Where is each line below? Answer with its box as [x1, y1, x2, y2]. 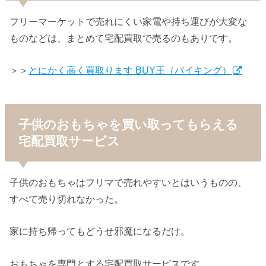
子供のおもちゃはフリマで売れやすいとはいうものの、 [9, 176, 248, 188]
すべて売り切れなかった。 [9, 193, 124, 204]
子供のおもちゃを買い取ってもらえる [18, 117, 238, 131]
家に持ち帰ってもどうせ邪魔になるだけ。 [9, 226, 191, 237]
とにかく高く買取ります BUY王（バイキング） [28, 64, 232, 75]
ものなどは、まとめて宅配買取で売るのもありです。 [9, 32, 238, 43]
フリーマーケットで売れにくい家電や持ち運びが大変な [9, 15, 248, 27]
